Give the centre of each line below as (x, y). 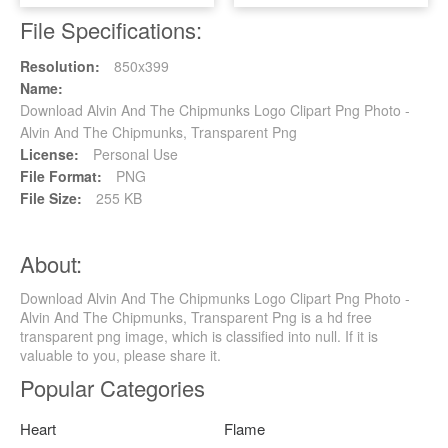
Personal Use (133, 154)
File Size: (51, 198)
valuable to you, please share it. (120, 355)
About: (51, 264)
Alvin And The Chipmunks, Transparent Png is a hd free (196, 317)
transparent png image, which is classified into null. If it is (199, 336)
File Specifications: (111, 30)
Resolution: (60, 66)
